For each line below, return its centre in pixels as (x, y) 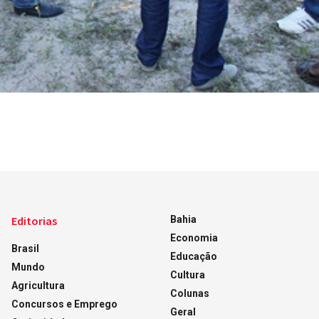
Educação (193, 256)
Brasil (25, 248)
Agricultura (38, 285)
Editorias (34, 220)
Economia (194, 237)
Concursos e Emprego (64, 304)
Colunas (189, 293)
